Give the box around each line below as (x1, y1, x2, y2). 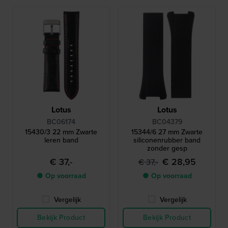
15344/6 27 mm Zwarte (131, 127, 203, 138)
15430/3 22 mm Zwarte (25, 127, 97, 138)
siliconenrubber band (133, 135, 201, 146)
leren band (44, 135, 78, 146)
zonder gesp (147, 143, 187, 154)
